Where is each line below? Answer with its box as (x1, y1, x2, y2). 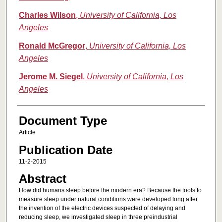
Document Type (18, 114, 107, 128)
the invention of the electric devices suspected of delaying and (18, 205, 185, 212)
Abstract (18, 172, 66, 186)
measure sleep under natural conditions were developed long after (18, 196, 198, 203)
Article (18, 129, 36, 136)
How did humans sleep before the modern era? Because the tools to (18, 187, 202, 194)
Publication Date (18, 143, 112, 157)
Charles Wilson (18, 11, 76, 20)
